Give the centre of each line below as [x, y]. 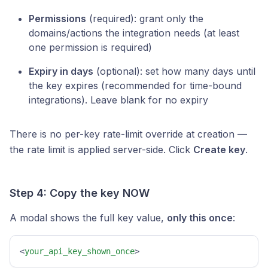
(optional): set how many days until [174, 71]
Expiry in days [61, 71]
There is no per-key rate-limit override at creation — [128, 134]
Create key [219, 150]
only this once [200, 218]
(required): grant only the [145, 19]
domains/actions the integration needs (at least [134, 33]
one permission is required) [90, 47]
